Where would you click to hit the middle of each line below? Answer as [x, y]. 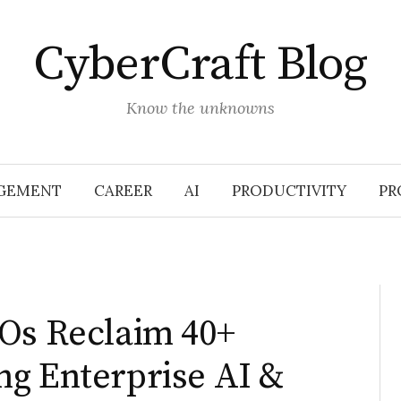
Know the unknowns [200, 108]
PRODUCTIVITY [289, 191]
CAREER [123, 191]
